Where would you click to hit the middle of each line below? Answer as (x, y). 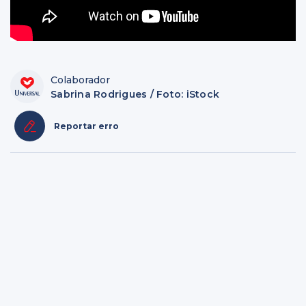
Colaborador (80, 80)
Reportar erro (86, 126)
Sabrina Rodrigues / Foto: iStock (135, 95)
